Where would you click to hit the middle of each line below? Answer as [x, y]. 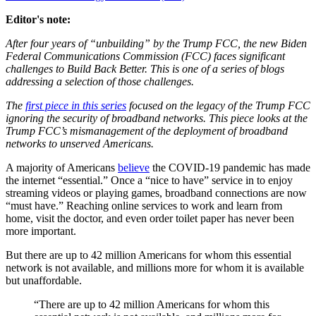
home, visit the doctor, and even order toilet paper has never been [150, 218]
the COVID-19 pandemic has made [230, 168]
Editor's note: [38, 19]
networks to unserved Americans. [80, 144]
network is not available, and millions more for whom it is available [155, 268]
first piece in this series [76, 105]
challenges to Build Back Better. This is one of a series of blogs [145, 69]
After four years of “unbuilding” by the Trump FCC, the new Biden [156, 43]
